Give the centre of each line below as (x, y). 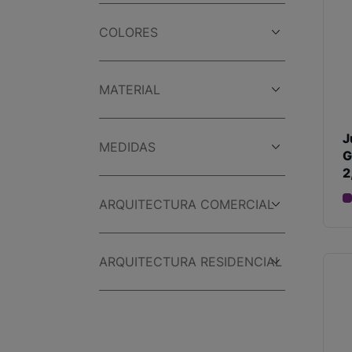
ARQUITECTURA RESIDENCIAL (191, 262)
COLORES (128, 32)
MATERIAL (130, 90)
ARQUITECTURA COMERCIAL (187, 204)
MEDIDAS (127, 147)
